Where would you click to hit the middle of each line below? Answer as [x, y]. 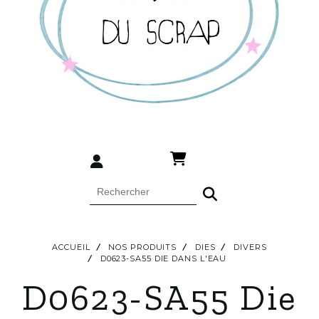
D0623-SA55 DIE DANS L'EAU [165, 258]
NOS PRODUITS [143, 247]
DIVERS [250, 247]
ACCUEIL [71, 247]
